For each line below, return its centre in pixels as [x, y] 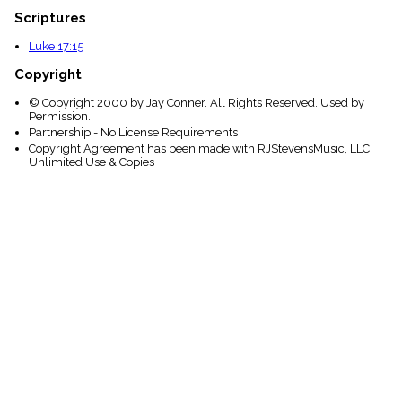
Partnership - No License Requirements [133, 133]
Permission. [60, 116]
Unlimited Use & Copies [92, 162]
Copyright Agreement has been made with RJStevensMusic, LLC [199, 149]
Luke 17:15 [56, 47]
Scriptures [50, 18]
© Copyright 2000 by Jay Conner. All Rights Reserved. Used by [197, 103]
